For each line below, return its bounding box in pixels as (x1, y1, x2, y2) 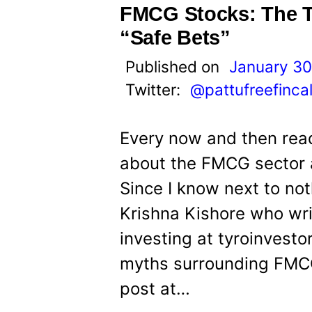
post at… (120, 279, 190, 299)
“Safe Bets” (120, 26, 231, 49)
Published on (125, 57, 224, 76)
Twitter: (125, 80, 185, 99)
